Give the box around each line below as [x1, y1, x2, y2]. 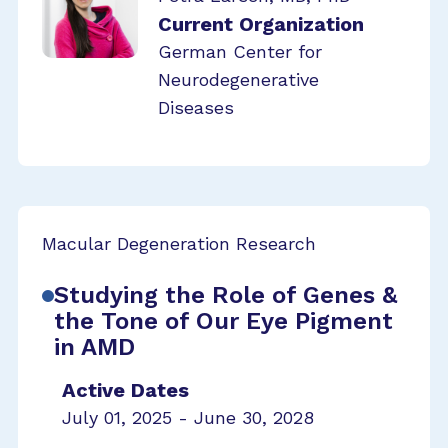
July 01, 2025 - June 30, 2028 [62, 407, 314, 428]
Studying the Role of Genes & [54, 281, 397, 309]
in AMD [54, 333, 135, 361]
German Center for [158, 41, 322, 62]
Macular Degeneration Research [42, 233, 316, 254]
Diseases [158, 97, 234, 118]
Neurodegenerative [158, 69, 319, 90]
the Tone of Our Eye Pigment [54, 307, 393, 335]
